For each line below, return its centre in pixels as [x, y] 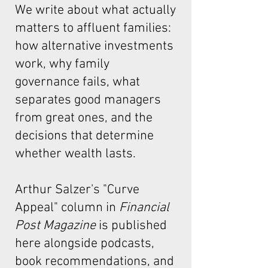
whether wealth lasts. [75, 154]
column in [90, 208]
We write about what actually [95, 10]
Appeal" [38, 208]
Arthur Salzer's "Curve [77, 190]
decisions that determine [84, 136]
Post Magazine [55, 226]
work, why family [62, 64]
